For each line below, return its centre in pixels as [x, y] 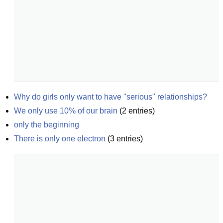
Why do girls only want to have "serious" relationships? [111, 97]
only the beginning [47, 125]
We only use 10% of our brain [66, 111]
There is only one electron [60, 139]
